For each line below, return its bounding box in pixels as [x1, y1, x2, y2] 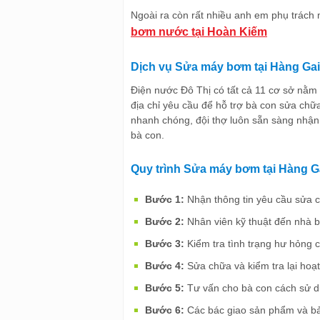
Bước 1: [145, 193, 184, 205]
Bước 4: [145, 259, 184, 271]
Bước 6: [145, 304, 187, 316]
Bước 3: [145, 237, 187, 249]
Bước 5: [145, 281, 184, 294]
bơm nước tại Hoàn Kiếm [131, 25, 267, 38]
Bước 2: [145, 215, 187, 227]
